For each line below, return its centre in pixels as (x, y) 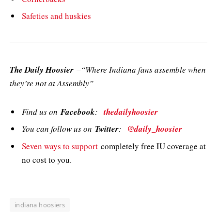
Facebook (78, 112)
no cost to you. (47, 159)
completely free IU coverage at (152, 146)
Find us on (41, 111)
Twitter (107, 129)
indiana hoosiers (40, 205)
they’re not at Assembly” (52, 83)
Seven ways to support (60, 146)
